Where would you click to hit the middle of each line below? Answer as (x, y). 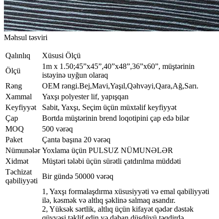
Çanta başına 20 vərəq (76, 140)
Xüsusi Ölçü (61, 56)
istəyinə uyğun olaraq (75, 75)
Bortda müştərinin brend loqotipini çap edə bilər (116, 118)
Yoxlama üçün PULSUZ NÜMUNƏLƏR (108, 151)
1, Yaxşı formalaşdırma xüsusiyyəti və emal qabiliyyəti (126, 192)
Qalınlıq (18, 56)
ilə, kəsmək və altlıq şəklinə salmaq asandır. (109, 200)
